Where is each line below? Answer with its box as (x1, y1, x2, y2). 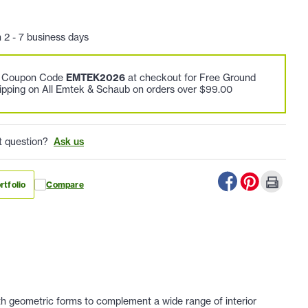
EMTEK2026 (66, 71, 125, 85)
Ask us (54, 135, 84, 148)
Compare (46, 179, 84, 190)
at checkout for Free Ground (125, 71, 256, 85)
